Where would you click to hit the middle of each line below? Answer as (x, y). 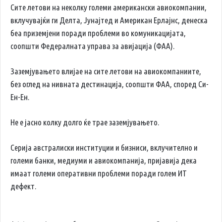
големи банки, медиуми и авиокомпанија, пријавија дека (104, 161)
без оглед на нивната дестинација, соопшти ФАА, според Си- (110, 84)
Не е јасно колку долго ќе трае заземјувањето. (85, 122)
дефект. (23, 186)
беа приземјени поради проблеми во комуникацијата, (98, 33)
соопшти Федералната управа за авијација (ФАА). (92, 46)
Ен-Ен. (20, 97)
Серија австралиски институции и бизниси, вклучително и (104, 148)
